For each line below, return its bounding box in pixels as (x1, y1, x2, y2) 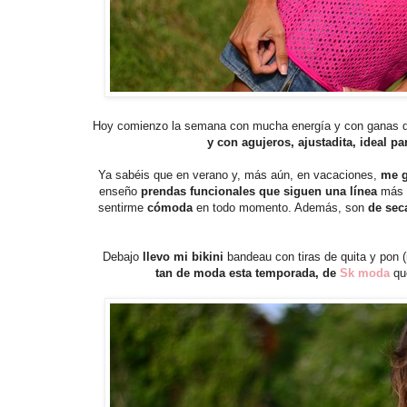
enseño (98, 184, 137, 198)
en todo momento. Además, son (193, 200, 368, 214)
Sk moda (339, 265, 390, 280)
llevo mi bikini (139, 249, 223, 263)
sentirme (98, 200, 147, 214)
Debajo (103, 249, 139, 263)
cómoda (147, 200, 193, 214)
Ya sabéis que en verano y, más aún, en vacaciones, (98, 167, 381, 182)
